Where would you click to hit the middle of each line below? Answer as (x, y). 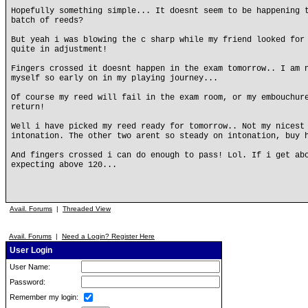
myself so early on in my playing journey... (114, 78)
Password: (26, 282)
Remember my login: (43, 297)
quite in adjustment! (59, 49)
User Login (30, 250)
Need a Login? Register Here (108, 236)
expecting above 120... (64, 165)
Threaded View (87, 209)
